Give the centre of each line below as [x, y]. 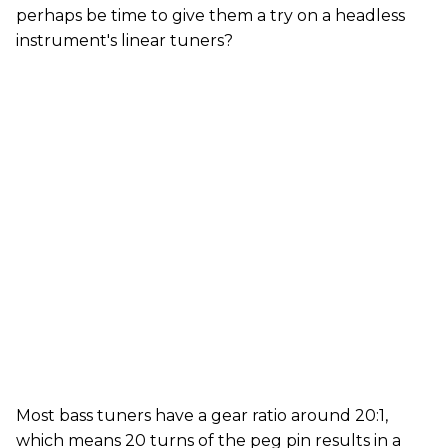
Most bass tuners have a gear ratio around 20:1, [202, 415]
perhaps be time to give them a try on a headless [210, 15]
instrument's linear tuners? [124, 40]
